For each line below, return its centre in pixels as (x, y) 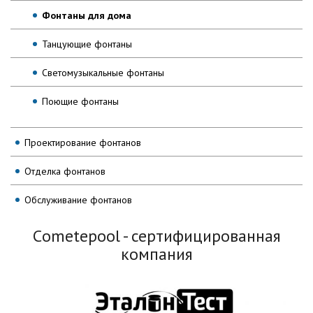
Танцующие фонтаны (87, 44)
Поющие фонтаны (80, 101)
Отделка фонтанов (65, 171)
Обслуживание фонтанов (78, 199)
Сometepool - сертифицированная (156, 235)
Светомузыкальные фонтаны (103, 72)
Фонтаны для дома (87, 15)
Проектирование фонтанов (83, 142)
